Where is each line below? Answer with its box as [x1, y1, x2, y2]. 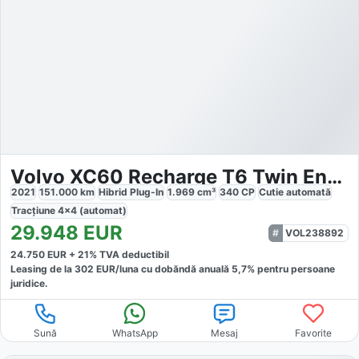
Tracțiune [11, 204, 58, 217]
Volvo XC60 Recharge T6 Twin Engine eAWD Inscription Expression [327, 165, 342, 189]
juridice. [10, 277, 48, 290]
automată [286, 186, 331, 199]
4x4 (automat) [58, 204, 127, 217]
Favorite [295, 327, 333, 340]
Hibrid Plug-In [99, 186, 163, 199]
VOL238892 [285, 227, 344, 240]
